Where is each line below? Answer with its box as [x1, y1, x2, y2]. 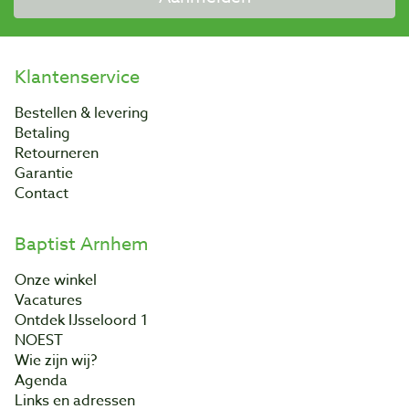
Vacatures [15, 288, 82, 311]
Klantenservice [15, 63, 140, 90]
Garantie [15, 162, 73, 184]
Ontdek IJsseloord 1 [15, 309, 148, 331]
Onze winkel [15, 268, 97, 291]
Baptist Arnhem [15, 230, 148, 257]
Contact [15, 182, 68, 204]
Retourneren [15, 142, 99, 164]
